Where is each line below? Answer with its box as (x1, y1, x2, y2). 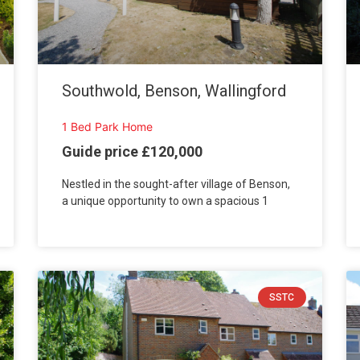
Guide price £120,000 (62, 142, 203, 160)
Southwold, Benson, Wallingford (62, 81, 287, 101)
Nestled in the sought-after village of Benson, (62, 177, 291, 190)
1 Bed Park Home (62, 120, 153, 134)
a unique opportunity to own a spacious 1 (62, 194, 269, 207)
